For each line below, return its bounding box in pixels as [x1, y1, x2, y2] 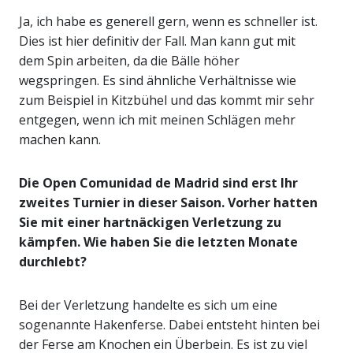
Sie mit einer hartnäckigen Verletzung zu [19, 214, 281, 232]
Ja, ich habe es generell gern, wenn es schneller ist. [19, 13, 318, 31]
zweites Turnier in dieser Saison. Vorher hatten [19, 194, 318, 212]
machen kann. [19, 131, 101, 149]
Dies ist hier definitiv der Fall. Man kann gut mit [19, 32, 295, 50]
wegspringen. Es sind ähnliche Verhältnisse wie [19, 72, 296, 90]
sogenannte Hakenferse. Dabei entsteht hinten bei [19, 316, 320, 334]
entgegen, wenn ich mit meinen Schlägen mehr [19, 111, 295, 129]
